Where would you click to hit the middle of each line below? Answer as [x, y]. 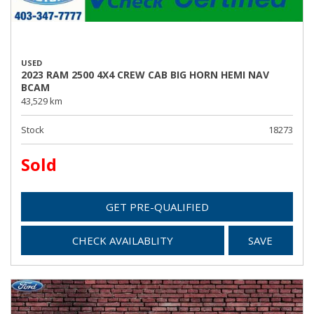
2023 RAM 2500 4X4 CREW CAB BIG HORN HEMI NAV [145, 75]
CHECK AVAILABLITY [122, 240]
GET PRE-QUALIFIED [157, 207]
